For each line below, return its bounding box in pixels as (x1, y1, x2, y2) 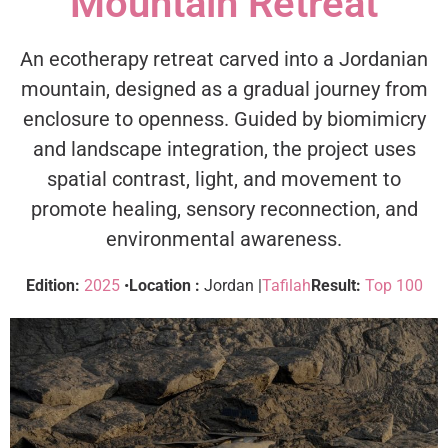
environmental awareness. (106, 226, 342, 251)
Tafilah (261, 275, 311, 295)
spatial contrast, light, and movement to (47, 166, 401, 191)
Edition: (25, 275, 84, 295)
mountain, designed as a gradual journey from (20, 76, 428, 101)
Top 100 (364, 275, 423, 295)
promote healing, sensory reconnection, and (30, 196, 418, 221)
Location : (128, 275, 204, 295)
